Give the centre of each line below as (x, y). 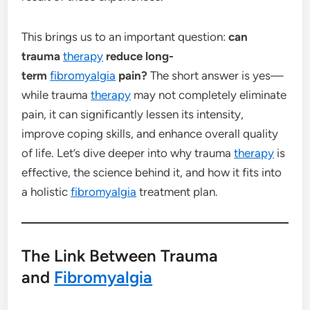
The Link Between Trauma (120, 255)
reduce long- (139, 56)
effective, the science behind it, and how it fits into (152, 172)
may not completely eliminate (209, 94)
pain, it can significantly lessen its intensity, (133, 114)
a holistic (46, 191)
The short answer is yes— (216, 75)
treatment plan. (177, 191)
